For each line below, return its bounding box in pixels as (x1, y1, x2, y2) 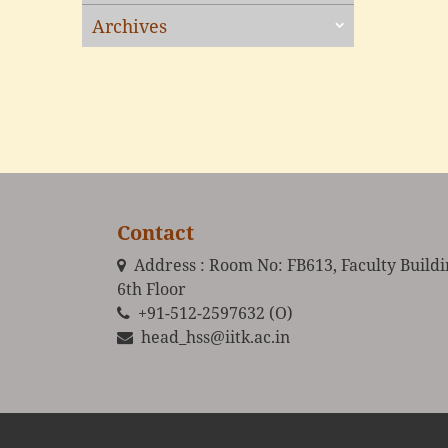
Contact (117, 219, 194, 246)
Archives (92, 14, 168, 38)
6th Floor (117, 278, 186, 300)
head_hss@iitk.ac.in (137, 326, 290, 348)
